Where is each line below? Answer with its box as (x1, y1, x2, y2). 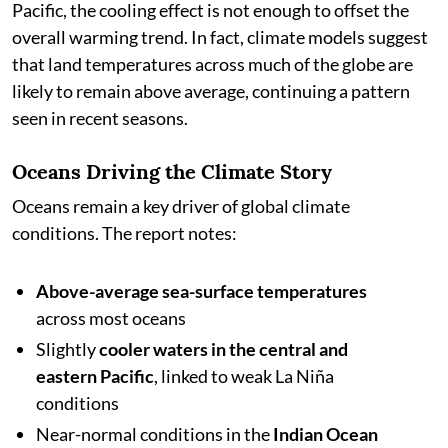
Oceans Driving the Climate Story (12, 159, 332, 184)
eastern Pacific (36, 365, 154, 387)
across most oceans (36, 307, 186, 329)
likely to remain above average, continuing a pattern (12, 80, 410, 102)
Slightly (36, 338, 99, 360)
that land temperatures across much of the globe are (12, 53, 413, 75)
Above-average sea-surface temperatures (36, 280, 367, 302)
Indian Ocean (273, 423, 378, 445)
